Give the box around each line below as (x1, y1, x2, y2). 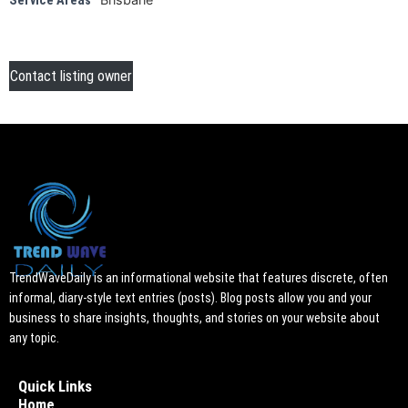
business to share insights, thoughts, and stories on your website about (9, 310, 380, 325)
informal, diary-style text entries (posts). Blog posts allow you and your (9, 290, 372, 305)
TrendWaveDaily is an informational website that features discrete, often (9, 270, 388, 285)
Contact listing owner (10, 67, 132, 86)
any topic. (9, 330, 59, 345)
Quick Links (18, 377, 92, 396)
